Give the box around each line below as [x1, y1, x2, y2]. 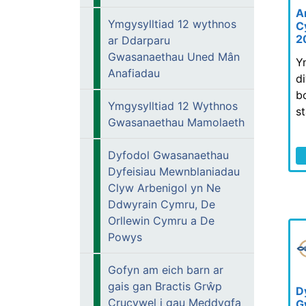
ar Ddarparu [108, 33, 170, 47]
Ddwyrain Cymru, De [108, 197, 215, 211]
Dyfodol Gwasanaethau [108, 148, 229, 162]
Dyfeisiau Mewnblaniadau [108, 165, 240, 178]
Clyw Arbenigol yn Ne [108, 181, 221, 195]
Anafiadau [108, 66, 160, 80]
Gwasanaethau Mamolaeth [108, 115, 245, 129]
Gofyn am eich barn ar [108, 263, 223, 277]
